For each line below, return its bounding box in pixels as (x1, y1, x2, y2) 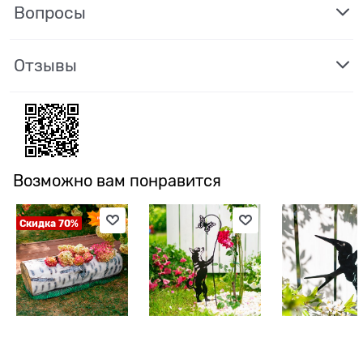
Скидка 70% (19, 217, 79, 229)
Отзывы (14, 55, 77, 75)
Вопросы (14, 2, 86, 23)
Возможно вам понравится (13, 171, 221, 190)
